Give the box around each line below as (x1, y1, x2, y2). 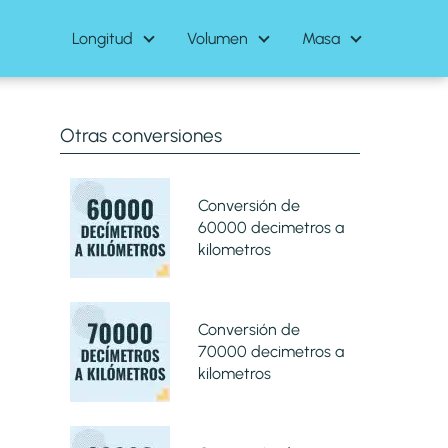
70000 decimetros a (197, 341, 344, 361)
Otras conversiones (59, 124, 222, 147)
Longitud (72, 28, 133, 48)
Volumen (187, 28, 248, 48)
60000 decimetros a (197, 217, 344, 237)
